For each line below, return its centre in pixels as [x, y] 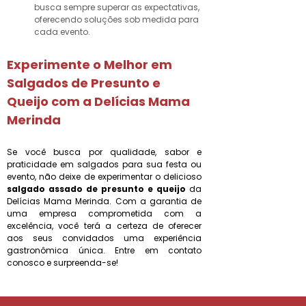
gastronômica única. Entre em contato [105, 250]
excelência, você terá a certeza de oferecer [105, 226]
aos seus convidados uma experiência [105, 238]
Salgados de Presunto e [84, 83]
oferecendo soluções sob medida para [116, 19]
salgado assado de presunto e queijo [97, 189]
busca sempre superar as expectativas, [117, 7]
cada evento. [62, 32]
